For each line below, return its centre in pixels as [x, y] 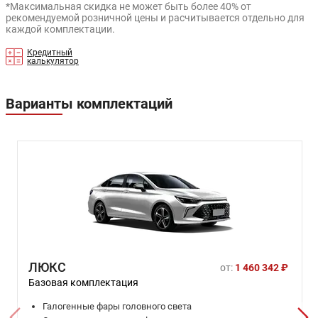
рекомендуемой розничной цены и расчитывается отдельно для [155, 17]
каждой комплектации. [60, 29]
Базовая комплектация [83, 282]
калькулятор [53, 61]
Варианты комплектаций [89, 103]
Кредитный [50, 52]
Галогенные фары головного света [117, 306]
